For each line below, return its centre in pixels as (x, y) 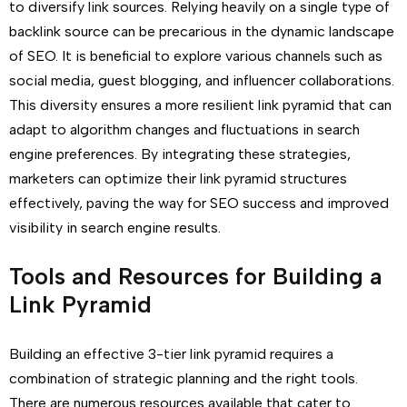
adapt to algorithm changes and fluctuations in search (184, 129)
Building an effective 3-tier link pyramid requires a (171, 354)
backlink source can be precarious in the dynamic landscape (202, 31)
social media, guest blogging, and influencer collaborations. (202, 80)
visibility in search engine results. (115, 228)
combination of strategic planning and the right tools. (184, 378)
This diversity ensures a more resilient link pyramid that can (200, 105)
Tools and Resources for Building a (195, 276)
